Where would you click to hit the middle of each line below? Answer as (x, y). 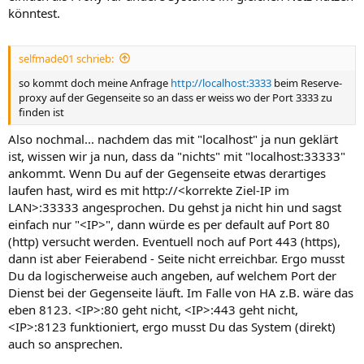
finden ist (41, 112)
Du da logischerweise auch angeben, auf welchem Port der (172, 276)
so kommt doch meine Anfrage (95, 82)
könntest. (34, 13)
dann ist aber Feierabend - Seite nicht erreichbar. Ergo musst (176, 259)
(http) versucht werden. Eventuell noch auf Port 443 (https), (174, 242)
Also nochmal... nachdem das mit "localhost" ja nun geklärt (173, 139)
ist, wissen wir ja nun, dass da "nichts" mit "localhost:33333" (177, 156)
